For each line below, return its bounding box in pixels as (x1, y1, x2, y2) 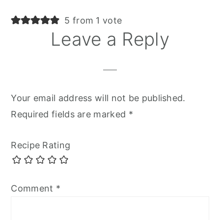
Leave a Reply (51, 27, 169, 50)
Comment (11, 183, 56, 193)
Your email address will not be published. (11, 92, 186, 103)
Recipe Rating (11, 139, 71, 150)
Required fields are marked (11, 109, 129, 119)
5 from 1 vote (64, 15, 122, 26)
